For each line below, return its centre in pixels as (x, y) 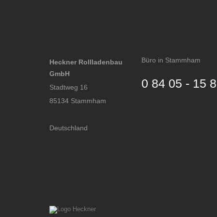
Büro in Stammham (171, 60)
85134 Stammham (78, 101)
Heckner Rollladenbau (86, 62)
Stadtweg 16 (69, 87)
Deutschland (69, 128)
